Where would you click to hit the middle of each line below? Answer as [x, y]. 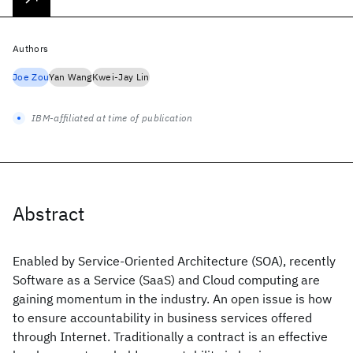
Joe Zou [31, 77]
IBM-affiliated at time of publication [112, 118]
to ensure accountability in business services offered [162, 318]
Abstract [48, 214]
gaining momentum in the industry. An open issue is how [172, 299]
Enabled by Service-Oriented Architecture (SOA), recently [174, 261]
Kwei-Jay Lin [121, 77]
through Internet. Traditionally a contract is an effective [170, 336]
